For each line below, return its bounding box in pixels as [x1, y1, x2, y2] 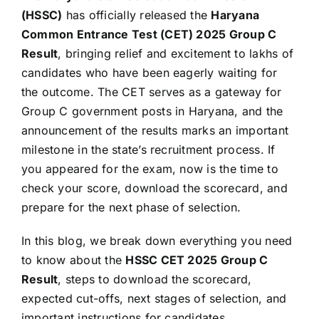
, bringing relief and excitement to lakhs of [58, 46, 294, 61]
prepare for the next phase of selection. [21, 199, 241, 214]
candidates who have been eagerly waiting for [21, 65, 278, 80]
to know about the [21, 252, 126, 267]
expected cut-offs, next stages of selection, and [21, 291, 287, 305]
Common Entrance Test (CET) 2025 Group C [21, 26, 277, 41]
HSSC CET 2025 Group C [125, 252, 268, 267]
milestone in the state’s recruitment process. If [21, 142, 276, 157]
